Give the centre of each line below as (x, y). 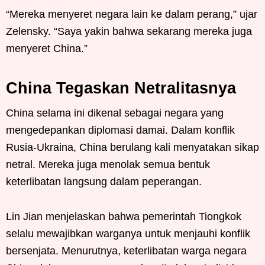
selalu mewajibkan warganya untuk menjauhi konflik (128, 233)
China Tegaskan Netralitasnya (121, 88)
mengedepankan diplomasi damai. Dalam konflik (120, 130)
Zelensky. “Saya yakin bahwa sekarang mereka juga (129, 31)
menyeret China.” (47, 48)
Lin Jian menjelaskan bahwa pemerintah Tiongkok (124, 216)
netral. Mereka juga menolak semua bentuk (108, 164)
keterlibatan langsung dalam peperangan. (104, 181)
